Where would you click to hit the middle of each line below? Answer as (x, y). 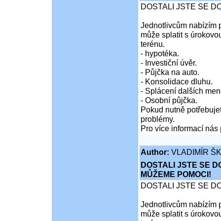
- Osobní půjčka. (169, 100)
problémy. (157, 119)
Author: (155, 152)
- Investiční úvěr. (168, 63)
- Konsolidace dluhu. (176, 82)
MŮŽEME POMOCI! (176, 174)
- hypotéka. (160, 54)
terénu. (152, 44)
